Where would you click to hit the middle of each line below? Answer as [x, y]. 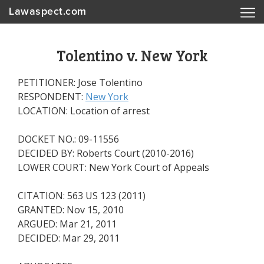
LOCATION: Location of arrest [84, 111]
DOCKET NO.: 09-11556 [68, 139]
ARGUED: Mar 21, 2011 [67, 224]
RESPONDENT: [52, 97]
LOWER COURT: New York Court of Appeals [113, 167]
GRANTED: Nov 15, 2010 [71, 210]
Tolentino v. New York [132, 55]
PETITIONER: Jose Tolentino [80, 82]
